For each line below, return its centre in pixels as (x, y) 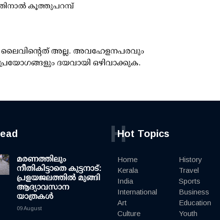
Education (195, 203)
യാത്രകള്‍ (35, 196)
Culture (129, 214)
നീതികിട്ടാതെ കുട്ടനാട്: (59, 168)
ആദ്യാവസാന (43, 187)
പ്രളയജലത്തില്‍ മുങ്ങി (58, 178)
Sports (190, 181)
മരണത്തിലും (41, 159)
